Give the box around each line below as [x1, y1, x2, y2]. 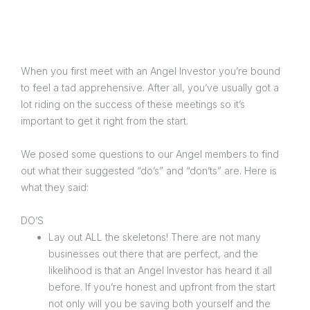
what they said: [21, 181, 89, 193]
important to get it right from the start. [21, 114, 191, 127]
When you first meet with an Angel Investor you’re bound [21, 64, 280, 77]
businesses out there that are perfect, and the [48, 247, 258, 259]
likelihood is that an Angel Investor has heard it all [48, 264, 272, 276]
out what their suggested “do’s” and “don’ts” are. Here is [21, 164, 277, 176]
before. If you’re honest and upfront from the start [48, 280, 275, 293]
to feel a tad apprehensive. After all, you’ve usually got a [21, 81, 279, 93]
